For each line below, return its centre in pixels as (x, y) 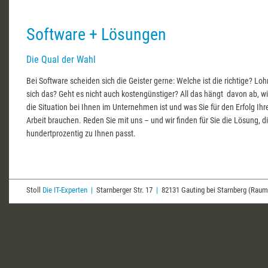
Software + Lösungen (96, 34)
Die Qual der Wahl (61, 60)
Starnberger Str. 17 (124, 190)
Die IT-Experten (65, 190)
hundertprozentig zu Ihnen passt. (81, 134)
